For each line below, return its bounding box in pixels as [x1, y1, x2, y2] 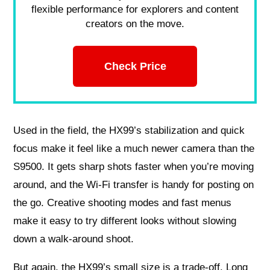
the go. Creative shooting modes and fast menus [13, 197, 232, 209]
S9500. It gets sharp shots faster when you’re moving [13, 161, 254, 173]
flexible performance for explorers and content [31, 3, 239, 15]
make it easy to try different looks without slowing [13, 215, 237, 227]
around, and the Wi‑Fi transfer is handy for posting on [13, 179, 254, 191]
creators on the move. [86, 17, 184, 30]
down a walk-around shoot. [13, 233, 134, 245]
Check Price [104, 60, 166, 73]
